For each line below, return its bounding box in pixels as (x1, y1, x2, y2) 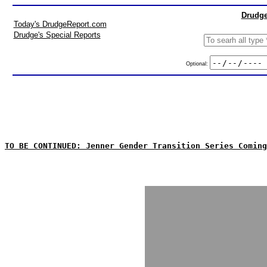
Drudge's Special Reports (13, 30, 101, 39)
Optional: (185, 60, 210, 67)
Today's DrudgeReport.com (13, 20, 107, 29)
